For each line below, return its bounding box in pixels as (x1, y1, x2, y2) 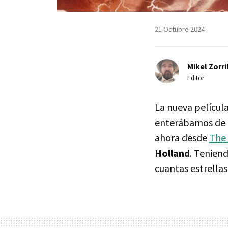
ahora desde (155, 131, 209, 144)
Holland (155, 146, 190, 159)
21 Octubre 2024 (155, 24, 205, 34)
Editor (187, 73, 204, 82)
